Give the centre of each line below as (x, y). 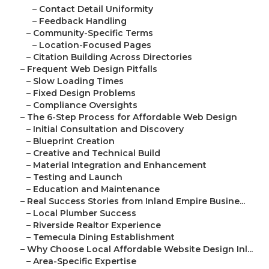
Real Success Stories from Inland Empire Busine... (136, 201)
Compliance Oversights (85, 105)
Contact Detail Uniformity (96, 9)
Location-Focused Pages (95, 45)
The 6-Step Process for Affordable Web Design (132, 117)
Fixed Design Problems (84, 93)
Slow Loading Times (78, 81)
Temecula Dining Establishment (104, 237)
